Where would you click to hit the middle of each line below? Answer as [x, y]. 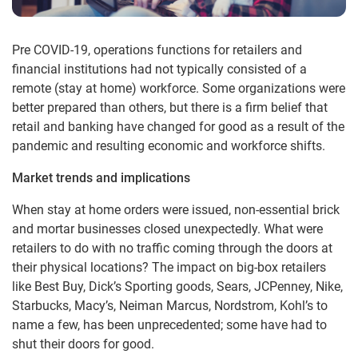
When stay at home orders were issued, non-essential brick [176, 209]
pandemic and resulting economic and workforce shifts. [169, 145]
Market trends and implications [101, 177]
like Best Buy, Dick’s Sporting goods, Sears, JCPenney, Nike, [177, 286]
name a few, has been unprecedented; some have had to [169, 324]
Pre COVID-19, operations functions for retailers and [157, 50]
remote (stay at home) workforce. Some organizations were [179, 88]
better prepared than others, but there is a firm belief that [170, 107]
